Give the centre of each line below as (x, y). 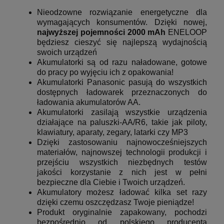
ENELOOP (186, 32)
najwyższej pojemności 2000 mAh (101, 32)
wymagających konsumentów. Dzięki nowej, (122, 22)
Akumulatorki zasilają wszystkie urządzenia (122, 112)
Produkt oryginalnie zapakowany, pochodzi (122, 212)
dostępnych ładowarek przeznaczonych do (122, 92)
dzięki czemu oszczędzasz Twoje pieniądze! (115, 202)
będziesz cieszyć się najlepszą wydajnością (122, 42)
